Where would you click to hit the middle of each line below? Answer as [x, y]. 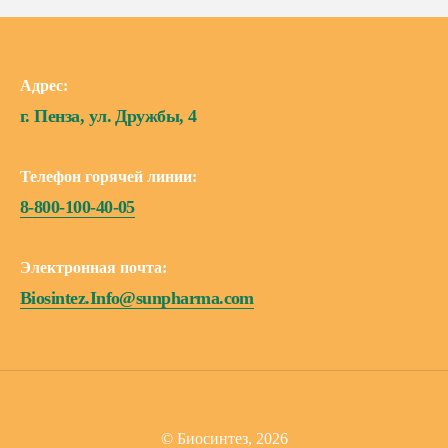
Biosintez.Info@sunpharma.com [137, 298]
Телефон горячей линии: [108, 176]
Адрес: [44, 85]
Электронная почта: [93, 267]
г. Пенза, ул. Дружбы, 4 [108, 116]
